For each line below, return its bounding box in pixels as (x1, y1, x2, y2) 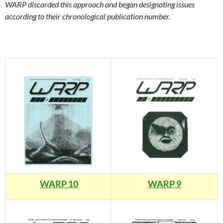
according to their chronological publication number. (5, 11, 170, 21)
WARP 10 (40, 178, 78, 190)
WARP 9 (148, 178, 181, 190)
